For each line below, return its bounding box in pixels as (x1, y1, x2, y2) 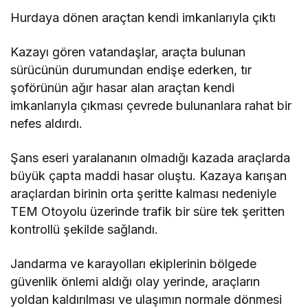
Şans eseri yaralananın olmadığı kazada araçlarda (10, 150, 291, 165)
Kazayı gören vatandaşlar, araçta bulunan (10, 44, 246, 59)
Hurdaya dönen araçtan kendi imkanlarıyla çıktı (10, 10, 276, 25)
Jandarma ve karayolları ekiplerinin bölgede (10, 256, 257, 271)
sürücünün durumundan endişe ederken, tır (10, 62, 252, 77)
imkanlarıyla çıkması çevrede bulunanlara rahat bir (10, 98, 292, 113)
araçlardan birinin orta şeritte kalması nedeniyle (10, 186, 277, 201)
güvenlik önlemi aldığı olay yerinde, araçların (10, 274, 261, 289)
